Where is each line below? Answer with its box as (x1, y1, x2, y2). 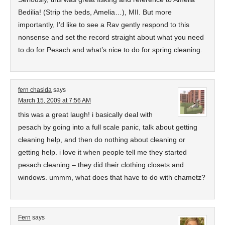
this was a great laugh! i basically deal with (18, 110, 153, 119)
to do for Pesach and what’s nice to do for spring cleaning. (18, 46, 202, 54)
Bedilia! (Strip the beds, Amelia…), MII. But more (18, 8, 172, 16)
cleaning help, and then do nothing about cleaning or (18, 136, 185, 144)
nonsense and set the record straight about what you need (18, 33, 204, 41)
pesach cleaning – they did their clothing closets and (18, 161, 184, 169)
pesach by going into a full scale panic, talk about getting (18, 123, 197, 131)
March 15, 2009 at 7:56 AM (18, 97, 91, 104)
